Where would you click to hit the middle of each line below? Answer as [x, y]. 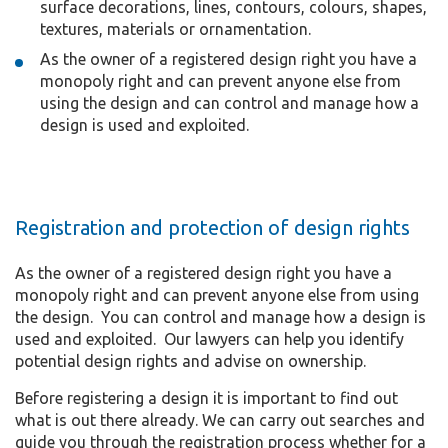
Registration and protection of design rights [212, 227]
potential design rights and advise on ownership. [190, 360]
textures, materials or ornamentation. [175, 28]
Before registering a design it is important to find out [206, 397]
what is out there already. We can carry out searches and [220, 419]
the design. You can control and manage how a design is [220, 316]
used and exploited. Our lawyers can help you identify [209, 338]
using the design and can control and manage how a [229, 102]
